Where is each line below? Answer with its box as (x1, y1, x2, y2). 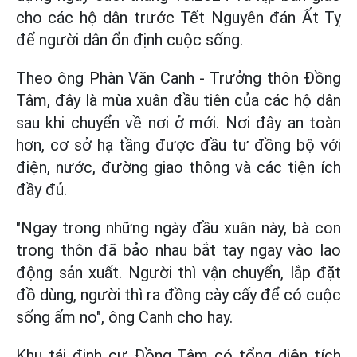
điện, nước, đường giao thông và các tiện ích (16, 158, 341, 178)
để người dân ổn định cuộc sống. (16, 30, 243, 50)
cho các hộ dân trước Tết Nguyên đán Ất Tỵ (16, 8, 341, 28)
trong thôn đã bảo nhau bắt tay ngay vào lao (16, 241, 341, 261)
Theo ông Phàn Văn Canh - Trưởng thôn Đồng (16, 69, 341, 88)
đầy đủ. (16, 180, 67, 200)
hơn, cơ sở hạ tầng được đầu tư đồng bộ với (16, 135, 341, 155)
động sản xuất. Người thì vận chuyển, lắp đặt (16, 263, 341, 283)
